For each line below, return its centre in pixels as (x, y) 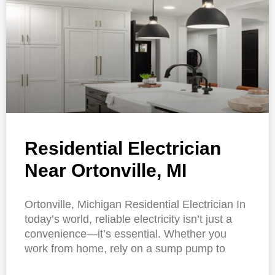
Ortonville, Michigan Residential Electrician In (135, 205)
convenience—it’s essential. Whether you (126, 234)
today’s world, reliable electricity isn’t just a (128, 219)
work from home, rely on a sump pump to (125, 249)
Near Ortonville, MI (106, 171)
